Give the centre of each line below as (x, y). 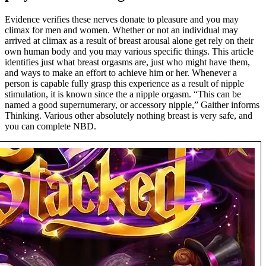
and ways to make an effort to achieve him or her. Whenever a (121, 72)
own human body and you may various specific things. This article (129, 51)
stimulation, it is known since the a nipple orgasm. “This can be (123, 94)
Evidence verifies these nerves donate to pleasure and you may (122, 19)
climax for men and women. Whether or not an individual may (121, 30)
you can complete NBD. (50, 126)
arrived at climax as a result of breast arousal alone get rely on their (129, 40)
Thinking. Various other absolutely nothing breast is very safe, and (129, 115)
